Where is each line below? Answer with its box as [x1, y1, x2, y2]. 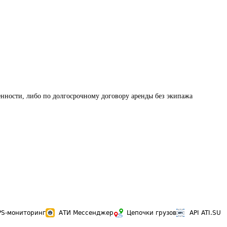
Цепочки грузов [127, 209, 176, 216]
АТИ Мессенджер [59, 209, 113, 216]
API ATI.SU [190, 209, 221, 216]
